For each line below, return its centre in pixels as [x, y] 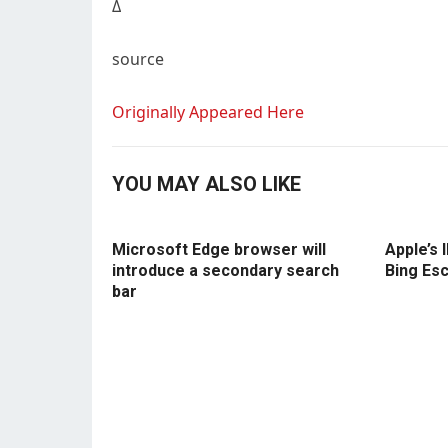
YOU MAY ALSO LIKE [206, 184]
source [138, 59]
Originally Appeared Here [208, 112]
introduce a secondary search [225, 270]
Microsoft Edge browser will [219, 249]
